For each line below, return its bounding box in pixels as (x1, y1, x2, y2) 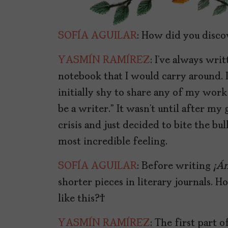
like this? (58, 194, 105, 205)
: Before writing (137, 161, 213, 172)
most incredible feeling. (58, 137, 167, 148)
